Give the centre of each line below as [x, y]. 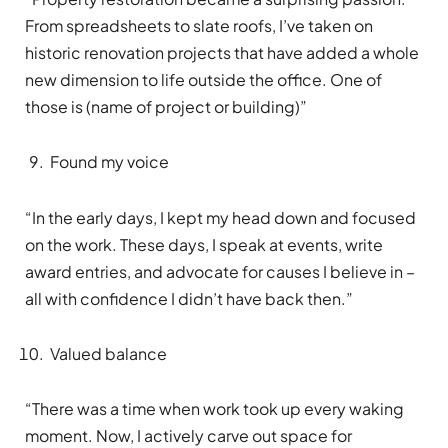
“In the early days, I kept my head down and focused [220, 217]
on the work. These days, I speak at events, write [204, 244]
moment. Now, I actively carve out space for [188, 435]
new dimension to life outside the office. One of [203, 80]
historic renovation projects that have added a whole [222, 53]
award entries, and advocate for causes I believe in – [220, 271]
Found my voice [109, 162]
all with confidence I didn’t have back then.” [189, 298]
